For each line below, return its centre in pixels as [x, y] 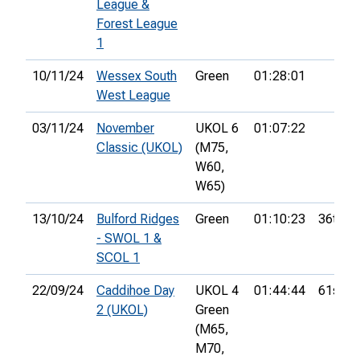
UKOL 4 [217, 291]
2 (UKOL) [122, 310]
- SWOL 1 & [129, 239]
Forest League [137, 24]
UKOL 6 [217, 129]
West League [133, 96]
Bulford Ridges [138, 219]
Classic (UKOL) [139, 148]
